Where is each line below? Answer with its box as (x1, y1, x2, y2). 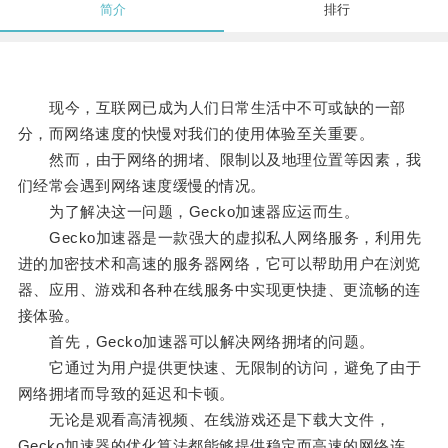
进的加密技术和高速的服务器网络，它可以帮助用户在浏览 (17, 255, 421, 273)
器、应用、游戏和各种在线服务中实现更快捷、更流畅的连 (17, 281, 421, 299)
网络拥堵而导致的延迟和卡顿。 (17, 385, 235, 403)
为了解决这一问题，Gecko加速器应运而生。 (17, 203, 360, 221)
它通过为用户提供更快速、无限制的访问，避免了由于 (17, 359, 422, 377)
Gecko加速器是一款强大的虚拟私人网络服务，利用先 (17, 229, 422, 247)
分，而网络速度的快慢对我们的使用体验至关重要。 (17, 125, 375, 143)
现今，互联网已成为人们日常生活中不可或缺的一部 (17, 99, 406, 117)
